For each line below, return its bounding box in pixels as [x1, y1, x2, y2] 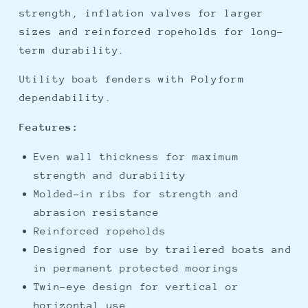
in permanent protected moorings [33, 261, 239, 274]
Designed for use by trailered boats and [33, 243, 292, 255]
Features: [19, 121, 79, 133]
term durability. [19, 43, 132, 56]
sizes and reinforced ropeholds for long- [19, 25, 284, 37]
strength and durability [33, 168, 186, 181]
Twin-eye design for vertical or [33, 280, 239, 292]
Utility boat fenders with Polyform [19, 73, 245, 85]
